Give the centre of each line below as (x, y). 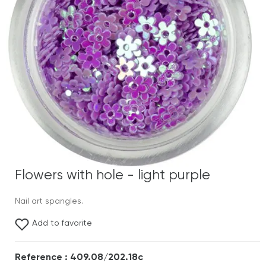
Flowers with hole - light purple (113, 175)
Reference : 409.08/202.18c (79, 258)
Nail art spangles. (49, 201)
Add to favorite (62, 223)
